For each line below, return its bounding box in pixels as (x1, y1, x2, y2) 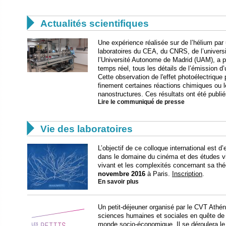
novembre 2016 (98, 170, 145, 178)
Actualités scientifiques (40, 18, 149, 29)
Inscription (172, 170, 202, 178)
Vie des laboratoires (40, 124, 133, 135)
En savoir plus (98, 179, 139, 185)
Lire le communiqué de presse (98, 99, 185, 105)
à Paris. (145, 170, 172, 178)
